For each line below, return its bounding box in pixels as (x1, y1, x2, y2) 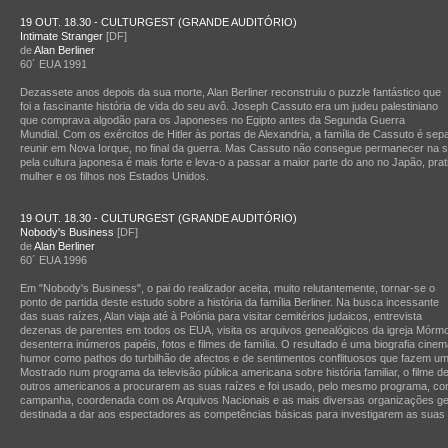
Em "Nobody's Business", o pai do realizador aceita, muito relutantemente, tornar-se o (20, 282, 435, 294)
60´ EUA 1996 (20, 254, 87, 266)
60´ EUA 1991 (20, 58, 87, 70)
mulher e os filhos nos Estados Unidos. (20, 170, 209, 182)
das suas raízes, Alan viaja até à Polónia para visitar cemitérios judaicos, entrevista (20, 310, 422, 322)
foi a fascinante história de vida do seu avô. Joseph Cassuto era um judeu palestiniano (20, 100, 438, 112)
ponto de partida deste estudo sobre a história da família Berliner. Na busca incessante (20, 296, 439, 308)
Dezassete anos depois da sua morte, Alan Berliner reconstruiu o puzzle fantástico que (20, 86, 441, 98)
